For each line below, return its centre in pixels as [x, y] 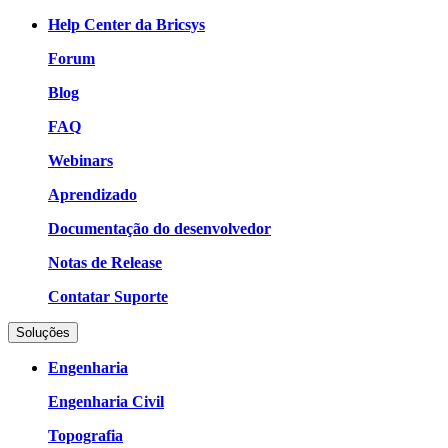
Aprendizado [92, 194]
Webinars [80, 160]
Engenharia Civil [106, 401]
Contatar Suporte [108, 296]
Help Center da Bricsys [126, 24]
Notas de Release [105, 262]
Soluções [43, 332]
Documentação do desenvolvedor [159, 228]
